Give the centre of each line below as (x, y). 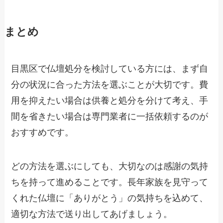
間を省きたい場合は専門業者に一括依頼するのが (110, 116)
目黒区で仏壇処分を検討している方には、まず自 (110, 68)
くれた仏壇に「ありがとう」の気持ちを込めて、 (110, 198)
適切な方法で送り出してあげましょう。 (92, 214)
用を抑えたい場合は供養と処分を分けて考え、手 (110, 100)
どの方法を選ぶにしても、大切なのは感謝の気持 (110, 166)
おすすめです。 (43, 132)
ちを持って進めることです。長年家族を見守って (110, 182)
